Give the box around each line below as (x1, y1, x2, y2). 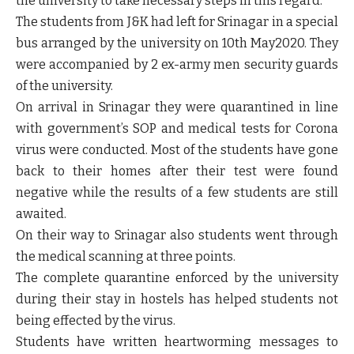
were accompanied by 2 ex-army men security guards (16, 56, 338, 72)
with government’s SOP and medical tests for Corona (16, 120, 338, 136)
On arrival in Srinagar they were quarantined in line (16, 99, 338, 115)
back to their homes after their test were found (16, 163, 338, 179)
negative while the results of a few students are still (16, 184, 338, 200)
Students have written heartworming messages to (16, 333, 338, 349)
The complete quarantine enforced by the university (16, 269, 338, 285)
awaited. (16, 205, 66, 221)
